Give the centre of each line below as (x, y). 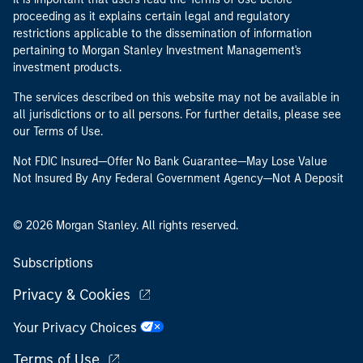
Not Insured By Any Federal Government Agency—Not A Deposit (178, 179)
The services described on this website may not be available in (176, 98)
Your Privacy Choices (77, 328)
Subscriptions (53, 263)
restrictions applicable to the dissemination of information (162, 34)
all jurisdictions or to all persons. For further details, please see (177, 115)
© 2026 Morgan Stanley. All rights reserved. (126, 226)
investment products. (67, 68)
